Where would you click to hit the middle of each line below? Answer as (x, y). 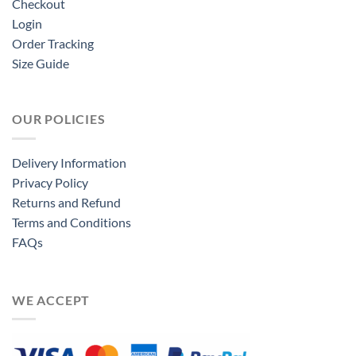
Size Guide (41, 64)
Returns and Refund (66, 202)
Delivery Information (69, 162)
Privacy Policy (50, 182)
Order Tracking (53, 44)
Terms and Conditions (72, 222)
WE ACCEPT (51, 300)
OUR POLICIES (59, 119)
